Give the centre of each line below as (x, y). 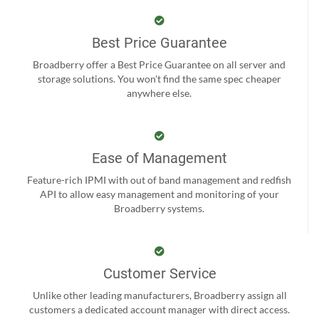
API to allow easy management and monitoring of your (159, 194)
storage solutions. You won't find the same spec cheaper (159, 78)
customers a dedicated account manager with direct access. (159, 309)
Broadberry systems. (159, 208)
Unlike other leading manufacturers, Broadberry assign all (159, 295)
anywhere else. (159, 93)
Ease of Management (159, 158)
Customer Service (159, 273)
